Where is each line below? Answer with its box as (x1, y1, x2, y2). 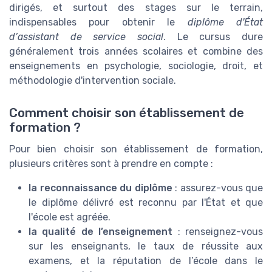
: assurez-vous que (172, 182, 263, 194)
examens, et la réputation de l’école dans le (29, 254, 263, 267)
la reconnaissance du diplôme (29, 182, 172, 194)
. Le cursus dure (163, 30, 263, 42)
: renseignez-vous (172, 225, 263, 237)
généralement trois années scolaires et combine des (9, 45, 263, 57)
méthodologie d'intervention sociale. (9, 74, 176, 86)
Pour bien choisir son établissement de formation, (9, 143, 263, 155)
